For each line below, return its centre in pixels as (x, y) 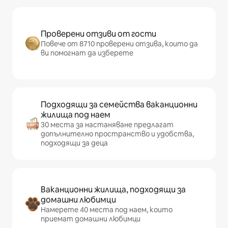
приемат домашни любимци (91, 219)
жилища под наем (76, 115)
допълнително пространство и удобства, (117, 134)
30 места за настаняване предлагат (107, 125)
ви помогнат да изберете (87, 53)
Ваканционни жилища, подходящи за (113, 190)
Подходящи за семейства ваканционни (119, 105)
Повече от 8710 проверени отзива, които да (119, 44)
